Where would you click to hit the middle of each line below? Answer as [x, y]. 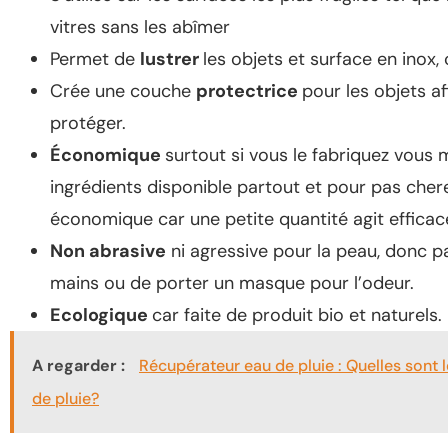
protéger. [88, 123]
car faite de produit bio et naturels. [297, 315]
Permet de [95, 59]
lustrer [171, 59]
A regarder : [80, 366]
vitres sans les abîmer [140, 27]
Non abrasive [108, 251]
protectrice [249, 91]
